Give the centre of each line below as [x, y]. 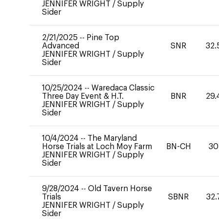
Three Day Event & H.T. [83, 96]
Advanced [61, 46]
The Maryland [112, 138]
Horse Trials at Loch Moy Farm [97, 147]
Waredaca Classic [123, 88]
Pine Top [103, 38]
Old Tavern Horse [120, 189]
